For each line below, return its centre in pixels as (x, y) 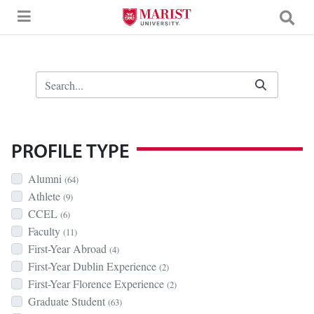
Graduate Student (68, 301)
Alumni (46, 178)
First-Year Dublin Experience (94, 266)
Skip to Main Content (53, 13)
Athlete (46, 196)
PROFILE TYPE (70, 153)
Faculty (46, 231)
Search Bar (59, 75)
